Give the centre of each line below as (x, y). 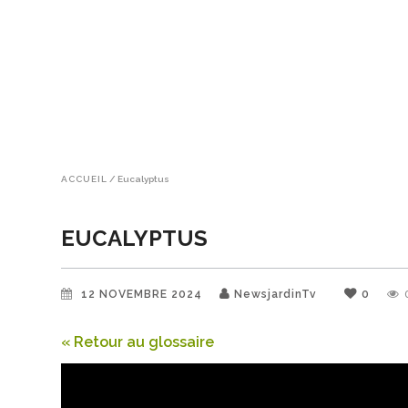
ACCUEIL (84, 178)
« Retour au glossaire (138, 342)
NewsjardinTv (276, 294)
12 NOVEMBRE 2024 (144, 294)
